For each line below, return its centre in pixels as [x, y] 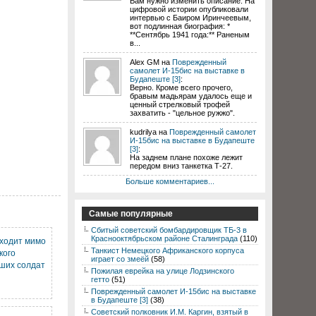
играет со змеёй [120, 259]
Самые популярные [131, 214]
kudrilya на [150, 132]
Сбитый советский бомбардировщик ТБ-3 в [169, 230]
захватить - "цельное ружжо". [182, 113]
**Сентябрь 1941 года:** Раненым [190, 35]
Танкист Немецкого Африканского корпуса [168, 250]
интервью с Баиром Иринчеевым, [190, 18]
